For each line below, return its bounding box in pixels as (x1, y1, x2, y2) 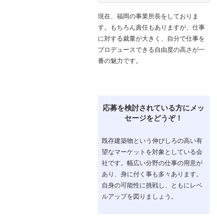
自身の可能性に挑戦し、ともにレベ (101, 181, 202, 189)
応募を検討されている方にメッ (103, 103, 205, 112)
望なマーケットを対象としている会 (101, 147, 202, 155)
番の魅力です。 (97, 56, 142, 64)
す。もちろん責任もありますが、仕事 (97, 23, 205, 31)
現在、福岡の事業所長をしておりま (97, 12, 199, 20)
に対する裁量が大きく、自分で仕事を (97, 34, 205, 42)
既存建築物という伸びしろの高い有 (101, 136, 202, 144)
